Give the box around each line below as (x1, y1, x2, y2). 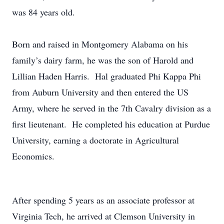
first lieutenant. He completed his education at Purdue (12, 118, 210, 130)
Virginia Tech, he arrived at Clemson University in (12, 210, 195, 222)
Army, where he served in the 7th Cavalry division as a (12, 102, 211, 114)
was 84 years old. (12, 6, 75, 18)
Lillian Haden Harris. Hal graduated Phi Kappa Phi (12, 70, 201, 82)
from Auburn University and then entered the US (12, 86, 188, 98)
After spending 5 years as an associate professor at (12, 194, 194, 206)
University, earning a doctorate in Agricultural (12, 134, 179, 146)
